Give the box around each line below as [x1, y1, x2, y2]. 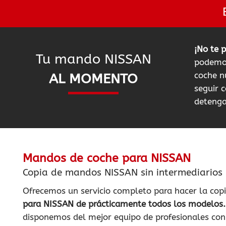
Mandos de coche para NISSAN [23, 151, 191, 165]
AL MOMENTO [49, 70, 138, 87]
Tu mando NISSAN [35, 50, 151, 67]
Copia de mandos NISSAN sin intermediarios [23, 166, 222, 178]
